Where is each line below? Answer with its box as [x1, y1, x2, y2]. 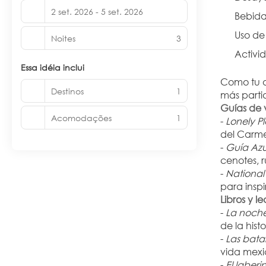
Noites [51, 33, 75, 43]
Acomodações [51, 112, 112, 123]
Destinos [51, 85, 84, 96]
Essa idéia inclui [21, 62, 84, 72]
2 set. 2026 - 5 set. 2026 [51, 6, 143, 17]
